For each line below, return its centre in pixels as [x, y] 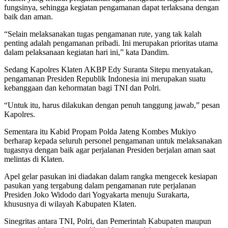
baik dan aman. [28, 17]
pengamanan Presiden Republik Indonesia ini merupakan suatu [105, 79]
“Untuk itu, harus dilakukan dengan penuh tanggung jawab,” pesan [112, 105]
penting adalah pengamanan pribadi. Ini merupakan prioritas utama [111, 43]
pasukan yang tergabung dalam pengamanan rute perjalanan [100, 186]
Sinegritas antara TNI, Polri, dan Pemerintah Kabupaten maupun [108, 221]
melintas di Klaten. [34, 159]
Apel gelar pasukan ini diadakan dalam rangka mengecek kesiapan [111, 177]
